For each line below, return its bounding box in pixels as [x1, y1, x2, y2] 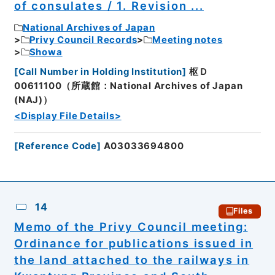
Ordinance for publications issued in [14, 236, 254, 250]
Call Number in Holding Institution [18, 66, 183, 78]
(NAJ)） [14, 95, 53, 106]
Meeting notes [152, 34, 223, 45]
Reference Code [18, 141, 98, 152]
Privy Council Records [29, 34, 137, 45]
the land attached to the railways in [14, 252, 250, 266]
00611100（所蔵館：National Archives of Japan [14, 80, 243, 92]
